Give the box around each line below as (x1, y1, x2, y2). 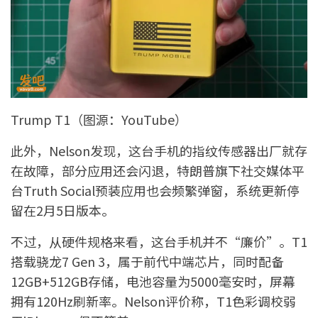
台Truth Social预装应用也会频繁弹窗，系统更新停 (11, 180, 300, 199)
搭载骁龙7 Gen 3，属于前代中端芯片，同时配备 (11, 251, 284, 270)
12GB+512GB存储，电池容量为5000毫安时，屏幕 (11, 271, 295, 290)
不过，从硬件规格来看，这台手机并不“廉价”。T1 (11, 231, 307, 251)
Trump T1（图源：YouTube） (11, 109, 187, 128)
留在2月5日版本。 (11, 200, 114, 219)
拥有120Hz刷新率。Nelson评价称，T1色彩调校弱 (11, 291, 296, 310)
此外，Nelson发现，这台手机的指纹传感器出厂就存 (11, 141, 307, 160)
